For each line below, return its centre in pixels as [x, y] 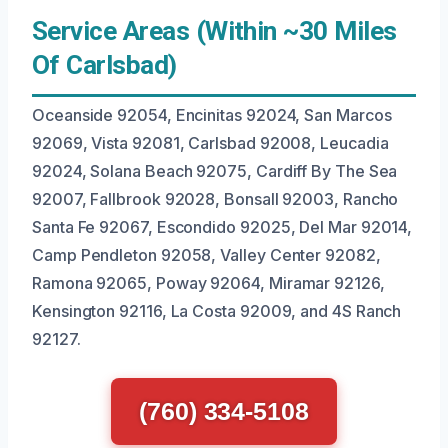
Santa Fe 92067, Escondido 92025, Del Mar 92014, [222, 227]
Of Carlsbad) [104, 65]
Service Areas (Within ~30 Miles [214, 31]
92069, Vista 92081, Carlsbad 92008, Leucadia [210, 143]
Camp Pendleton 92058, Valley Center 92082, [206, 255]
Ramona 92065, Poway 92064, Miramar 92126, [208, 283]
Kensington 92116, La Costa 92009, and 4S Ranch [217, 311]
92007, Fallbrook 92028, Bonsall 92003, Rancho [215, 199]
